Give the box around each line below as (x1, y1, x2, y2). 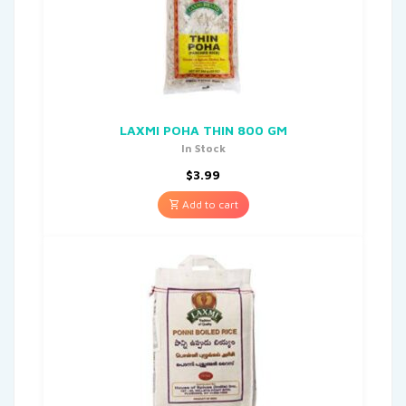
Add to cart (179, 197, 238, 211)
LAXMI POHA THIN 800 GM (119, 121, 287, 138)
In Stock (180, 140, 226, 155)
